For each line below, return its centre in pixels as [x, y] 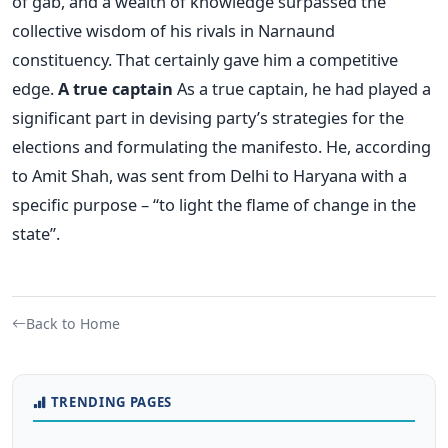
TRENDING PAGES [111, 402]
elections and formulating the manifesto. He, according [221, 147]
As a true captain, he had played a [302, 89]
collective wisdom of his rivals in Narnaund [173, 31]
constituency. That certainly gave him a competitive [205, 60]
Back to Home [73, 324]
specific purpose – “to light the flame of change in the [214, 205]
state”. [36, 234]
